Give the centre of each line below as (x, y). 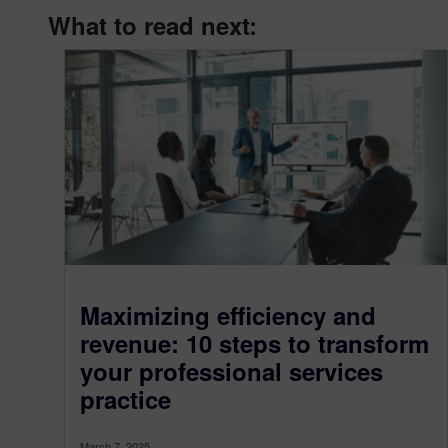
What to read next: (152, 25)
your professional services (231, 370)
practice (125, 398)
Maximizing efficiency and (228, 314)
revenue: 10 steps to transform (254, 342)
